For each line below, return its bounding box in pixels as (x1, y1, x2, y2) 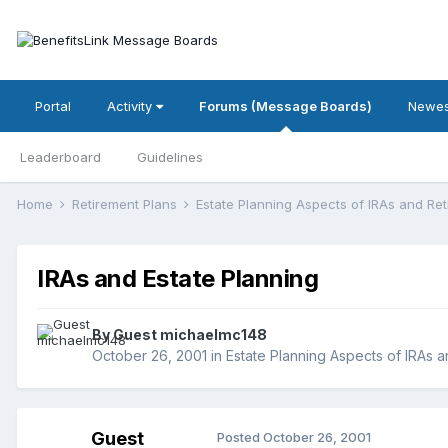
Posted (217, 429, 263, 446)
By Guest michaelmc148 (92, 326, 267, 344)
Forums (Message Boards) (199, 98, 372, 114)
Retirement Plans (72, 196, 181, 212)
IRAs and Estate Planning (37, 264, 319, 294)
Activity (107, 98, 156, 114)
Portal (35, 98, 71, 114)
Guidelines (137, 149, 203, 165)
